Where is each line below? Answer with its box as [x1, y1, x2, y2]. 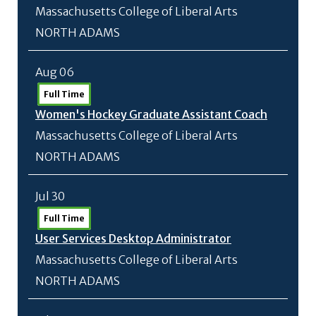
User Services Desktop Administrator [35, 231, 231, 245]
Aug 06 [35, 65, 74, 79]
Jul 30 [35, 189, 65, 203]
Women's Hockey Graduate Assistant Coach [35, 107, 267, 121]
